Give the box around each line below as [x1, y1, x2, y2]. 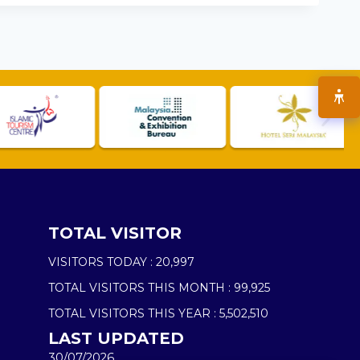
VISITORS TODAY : [48, 254, 153, 269]
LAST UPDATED [48, 328, 185, 348]
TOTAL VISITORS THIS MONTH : [48, 280, 231, 295]
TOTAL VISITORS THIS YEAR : [48, 305, 217, 321]
